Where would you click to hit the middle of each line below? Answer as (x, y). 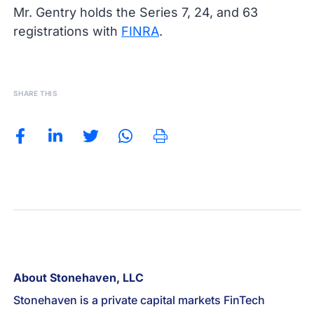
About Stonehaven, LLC (79, 278)
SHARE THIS (36, 93)
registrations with (68, 31)
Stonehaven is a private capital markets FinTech (139, 300)
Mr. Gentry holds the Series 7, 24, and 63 (136, 12)
